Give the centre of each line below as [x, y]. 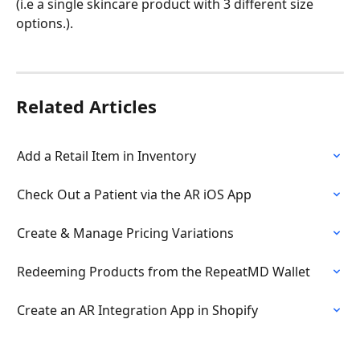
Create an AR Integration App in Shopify [137, 310]
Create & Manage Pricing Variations [125, 233]
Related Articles [86, 106]
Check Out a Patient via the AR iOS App [134, 194]
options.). [45, 23]
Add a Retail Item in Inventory [106, 155]
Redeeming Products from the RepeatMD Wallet [164, 271]
